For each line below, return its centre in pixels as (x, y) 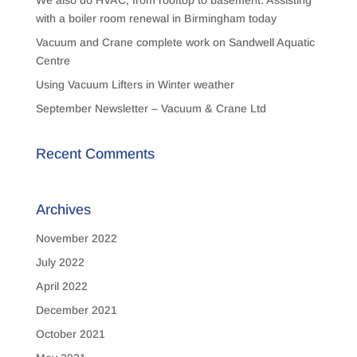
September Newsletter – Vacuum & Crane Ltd (151, 109)
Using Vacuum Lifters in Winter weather (135, 85)
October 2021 (70, 334)
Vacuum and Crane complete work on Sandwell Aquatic (175, 43)
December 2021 (76, 310)
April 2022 (61, 286)
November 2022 (76, 239)
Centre (53, 61)
